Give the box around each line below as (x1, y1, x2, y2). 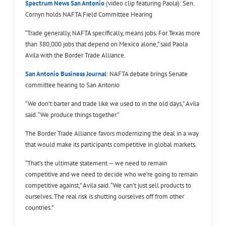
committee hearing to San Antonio (25, 80, 120, 89)
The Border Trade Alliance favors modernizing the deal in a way (25, 129, 199, 138)
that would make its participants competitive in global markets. (25, 140, 197, 149)
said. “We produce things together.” (25, 110, 119, 119)
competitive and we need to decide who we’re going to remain (25, 169, 198, 179)
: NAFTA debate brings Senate (106, 69, 188, 78)
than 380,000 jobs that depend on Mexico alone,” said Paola (25, 39, 188, 48)
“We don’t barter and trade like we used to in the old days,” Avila (25, 99, 199, 108)
